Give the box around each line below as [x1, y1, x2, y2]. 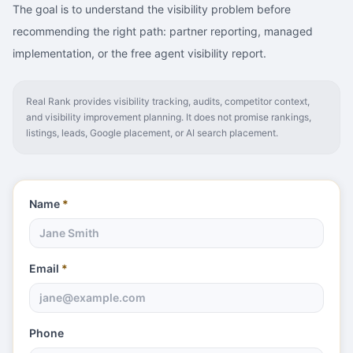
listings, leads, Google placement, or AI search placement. [26, 127, 278, 139]
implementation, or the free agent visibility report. [13, 46, 266, 60]
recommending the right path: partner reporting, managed [13, 24, 313, 38]
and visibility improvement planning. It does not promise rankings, [26, 111, 311, 123]
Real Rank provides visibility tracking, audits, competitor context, [26, 95, 310, 107]
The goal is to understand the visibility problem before [13, 2, 291, 16]
